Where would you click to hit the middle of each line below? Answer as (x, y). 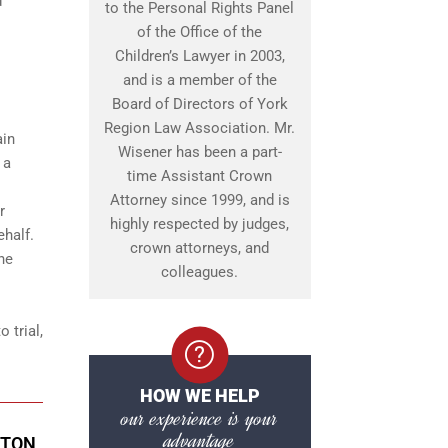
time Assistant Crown (199, 176)
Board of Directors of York (199, 104)
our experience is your (199, 418)
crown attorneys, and (199, 248)
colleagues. (199, 272)
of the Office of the (199, 32)
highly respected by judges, (199, 224)
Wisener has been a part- (199, 152)
